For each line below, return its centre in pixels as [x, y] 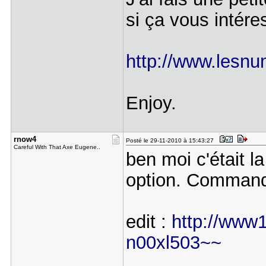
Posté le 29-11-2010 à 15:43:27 [171, 140]
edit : [148, 221]
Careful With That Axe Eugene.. [57, 147]
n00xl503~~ [173, 242]
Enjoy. [151, 103]
